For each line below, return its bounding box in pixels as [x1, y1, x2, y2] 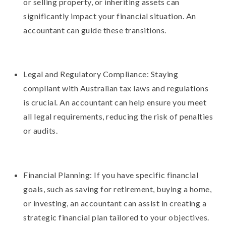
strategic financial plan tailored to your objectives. [23, 212, 209, 222]
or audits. [23, 126, 58, 136]
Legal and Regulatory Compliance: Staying [23, 69, 179, 79]
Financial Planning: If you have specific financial [23, 170, 199, 180]
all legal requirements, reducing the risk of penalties [23, 111, 213, 122]
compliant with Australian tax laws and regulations [23, 83, 209, 93]
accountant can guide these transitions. [23, 25, 166, 35]
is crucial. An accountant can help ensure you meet [23, 97, 207, 107]
